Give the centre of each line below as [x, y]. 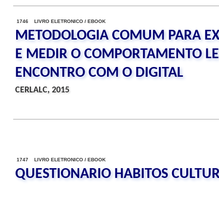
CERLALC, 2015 [42, 90]
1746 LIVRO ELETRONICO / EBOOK [61, 21]
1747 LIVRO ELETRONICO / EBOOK [61, 160]
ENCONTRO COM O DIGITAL [99, 73]
